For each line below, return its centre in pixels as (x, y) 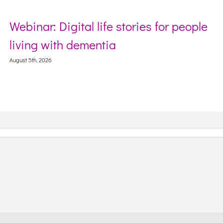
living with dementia (63, 44)
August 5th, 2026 (31, 60)
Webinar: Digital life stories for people (109, 26)
